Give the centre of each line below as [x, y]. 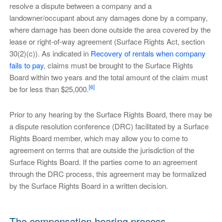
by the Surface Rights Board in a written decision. [88, 186]
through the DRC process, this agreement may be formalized [108, 174]
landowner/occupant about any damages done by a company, [108, 17]
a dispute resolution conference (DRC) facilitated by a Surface [109, 126]
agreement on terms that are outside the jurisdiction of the [102, 150]
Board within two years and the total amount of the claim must [108, 77]
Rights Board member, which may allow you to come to [98, 138]
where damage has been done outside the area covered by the [110, 29]
